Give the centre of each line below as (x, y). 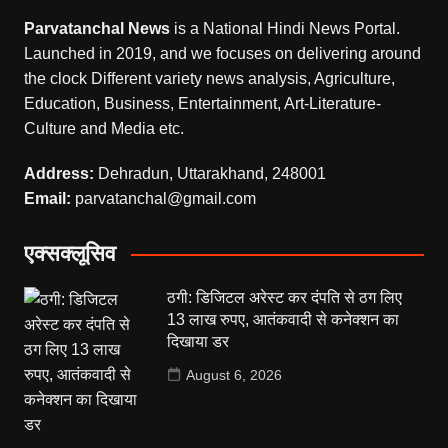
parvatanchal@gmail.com (163, 199)
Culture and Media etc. (103, 129)
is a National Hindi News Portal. (284, 29)
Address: (58, 174)
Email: (47, 199)
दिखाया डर (198, 342)
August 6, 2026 (234, 375)
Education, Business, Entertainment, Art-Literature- (202, 104)
